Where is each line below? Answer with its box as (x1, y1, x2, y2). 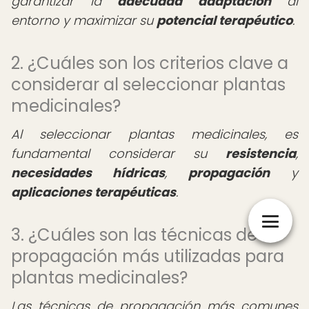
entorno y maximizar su (11, 12, 157, 29)
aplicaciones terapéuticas (11, 183, 176, 201)
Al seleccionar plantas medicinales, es (11, 126, 298, 143)
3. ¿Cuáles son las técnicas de (11, 223, 257, 246)
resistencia (226, 145, 296, 162)
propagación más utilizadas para (11, 245, 284, 268)
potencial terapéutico (157, 12, 292, 29)
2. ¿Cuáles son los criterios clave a (11, 52, 288, 74)
